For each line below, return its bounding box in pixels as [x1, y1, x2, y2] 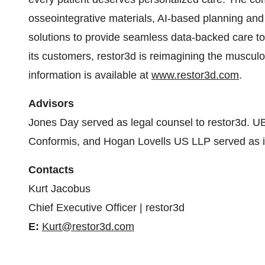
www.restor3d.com [151, 69, 239, 81]
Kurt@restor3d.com [42, 221, 134, 232]
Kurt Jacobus [28, 183, 91, 195]
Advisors [28, 98, 74, 109]
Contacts [28, 164, 74, 176]
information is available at [28, 69, 151, 81]
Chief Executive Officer [28, 202, 137, 214]
